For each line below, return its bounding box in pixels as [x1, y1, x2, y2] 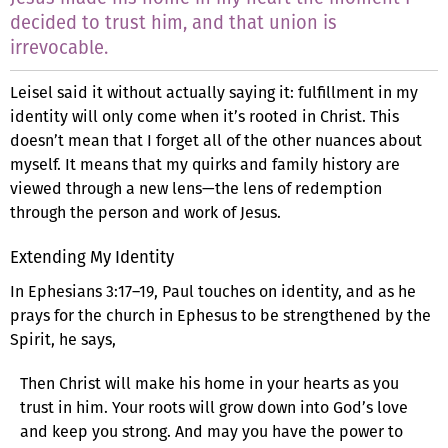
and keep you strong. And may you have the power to [20, 419, 403, 443]
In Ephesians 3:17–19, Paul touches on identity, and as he [10, 279, 416, 303]
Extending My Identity [10, 244, 174, 269]
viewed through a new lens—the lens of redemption [10, 176, 382, 200]
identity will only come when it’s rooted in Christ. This [10, 104, 399, 128]
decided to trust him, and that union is [10, 9, 337, 35]
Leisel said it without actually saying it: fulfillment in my [10, 80, 418, 104]
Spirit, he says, [10, 327, 116, 351]
